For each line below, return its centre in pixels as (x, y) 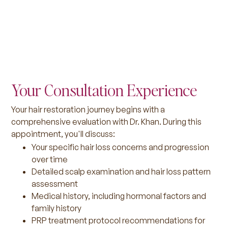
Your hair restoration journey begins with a (88, 110)
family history (57, 208)
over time (50, 160)
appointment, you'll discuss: (63, 134)
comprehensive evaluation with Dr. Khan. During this (107, 122)
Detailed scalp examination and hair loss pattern (121, 172)
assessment (55, 184)
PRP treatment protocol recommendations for (119, 221)
